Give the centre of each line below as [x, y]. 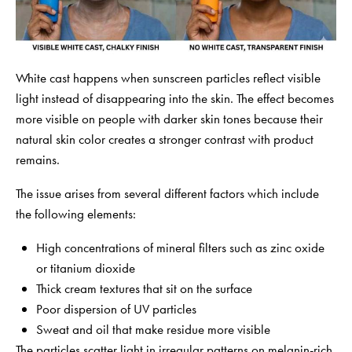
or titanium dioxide [85, 268]
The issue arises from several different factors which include [167, 193]
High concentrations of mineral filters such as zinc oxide [180, 247]
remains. [38, 159]
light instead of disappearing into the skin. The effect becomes [175, 98]
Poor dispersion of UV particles [116, 308]
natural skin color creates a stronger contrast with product [165, 139]
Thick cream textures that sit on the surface [144, 288]
